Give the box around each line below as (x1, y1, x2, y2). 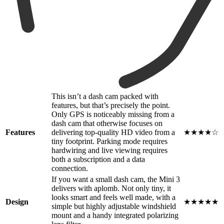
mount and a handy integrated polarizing (51, 211, 178, 220)
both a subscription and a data (51, 155, 145, 164)
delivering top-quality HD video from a (51, 128, 175, 137)
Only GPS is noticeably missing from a (51, 110, 174, 119)
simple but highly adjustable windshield (51, 202, 176, 211)
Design (5, 197, 28, 206)
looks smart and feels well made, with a (51, 193, 175, 202)
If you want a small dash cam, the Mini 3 (51, 175, 180, 184)
